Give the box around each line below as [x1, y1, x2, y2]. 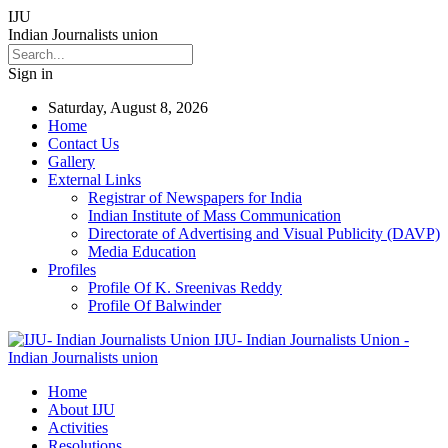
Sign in [8, 65, 53, 82]
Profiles [48, 261, 96, 278]
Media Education [88, 243, 196, 260]
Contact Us [48, 135, 119, 152]
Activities [48, 419, 108, 436]
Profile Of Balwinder [88, 297, 221, 314]
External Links [48, 171, 141, 188]
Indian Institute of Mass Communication [88, 207, 341, 224]
